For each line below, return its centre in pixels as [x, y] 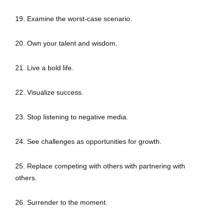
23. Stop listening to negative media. [72, 117]
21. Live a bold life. [44, 68]
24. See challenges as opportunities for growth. [88, 142]
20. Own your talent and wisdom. [66, 43]
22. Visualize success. [49, 93]
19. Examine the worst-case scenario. [74, 19]
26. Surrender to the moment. [62, 203]
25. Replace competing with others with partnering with [100, 166]
